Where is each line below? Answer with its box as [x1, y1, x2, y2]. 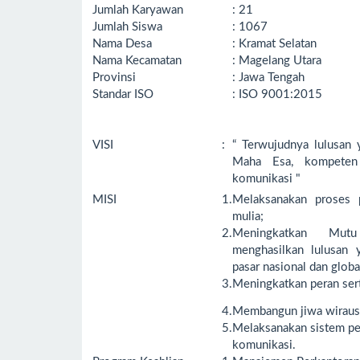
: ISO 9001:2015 [232, 88, 322, 100]
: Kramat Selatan [232, 37, 320, 50]
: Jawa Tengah [232, 71, 305, 84]
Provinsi [92, 71, 136, 84]
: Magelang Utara [232, 54, 321, 67]
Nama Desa [92, 37, 152, 50]
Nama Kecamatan [92, 54, 182, 67]
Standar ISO [92, 88, 153, 100]
